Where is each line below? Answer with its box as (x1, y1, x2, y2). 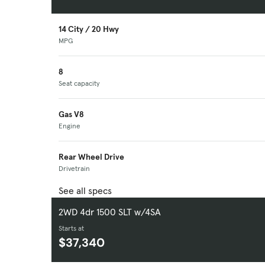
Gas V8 (59, 109, 84, 120)
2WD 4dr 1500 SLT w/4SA (59, 206, 161, 218)
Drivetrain (59, 164, 90, 173)
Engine (59, 121, 80, 131)
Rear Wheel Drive (59, 151, 124, 163)
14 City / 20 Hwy (59, 24, 119, 35)
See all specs (59, 185, 112, 197)
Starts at (59, 224, 84, 233)
